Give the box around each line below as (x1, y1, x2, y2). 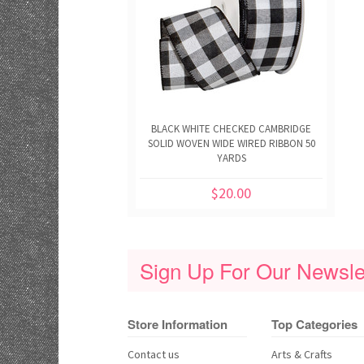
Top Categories (271, 315, 357, 333)
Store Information (128, 315, 227, 333)
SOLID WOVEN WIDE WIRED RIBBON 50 (147, 136, 315, 150)
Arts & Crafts (271, 347, 332, 362)
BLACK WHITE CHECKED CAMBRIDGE (151, 122, 311, 136)
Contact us (128, 347, 180, 362)
